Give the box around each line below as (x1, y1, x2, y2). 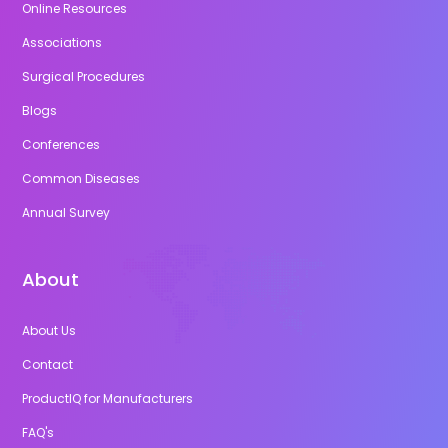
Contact (22, 355, 74, 373)
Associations (22, 33, 103, 51)
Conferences (22, 135, 101, 153)
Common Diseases (22, 169, 141, 187)
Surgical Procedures (22, 67, 146, 85)
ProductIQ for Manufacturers (22, 389, 194, 407)
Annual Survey (22, 203, 111, 221)
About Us (22, 321, 77, 339)
